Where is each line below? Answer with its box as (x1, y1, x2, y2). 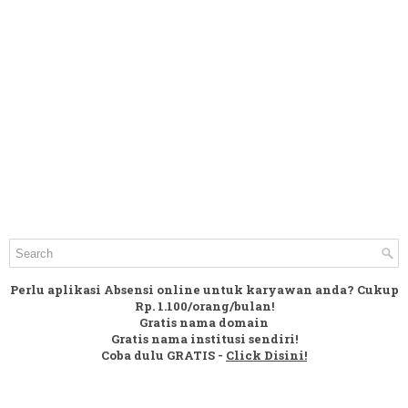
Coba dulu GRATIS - (101, 347, 226, 363)
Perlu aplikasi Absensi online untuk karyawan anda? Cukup (9, 281, 399, 298)
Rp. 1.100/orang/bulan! (134, 298, 274, 314)
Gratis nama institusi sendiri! (110, 331, 298, 347)
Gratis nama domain (139, 314, 269, 331)
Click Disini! (226, 347, 307, 363)
